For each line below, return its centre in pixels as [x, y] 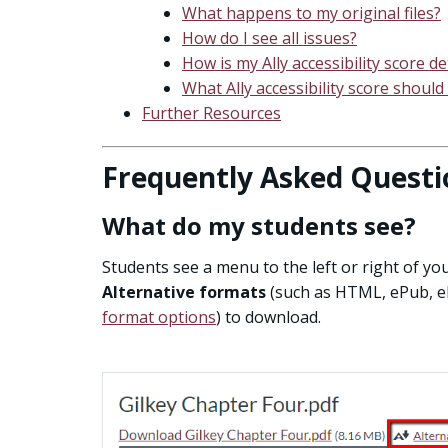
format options [159, 317]
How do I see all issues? [269, 38]
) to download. [268, 317]
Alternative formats [184, 292]
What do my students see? [259, 225]
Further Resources [211, 113]
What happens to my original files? [311, 13]
